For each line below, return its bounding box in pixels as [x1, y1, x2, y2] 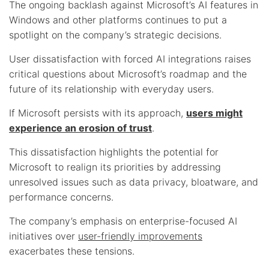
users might [186, 106, 243, 119]
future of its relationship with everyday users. [9, 82, 214, 95]
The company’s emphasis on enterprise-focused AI [9, 214, 237, 227]
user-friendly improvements [78, 229, 202, 242]
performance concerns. [9, 190, 113, 203]
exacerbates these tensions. [9, 244, 134, 257]
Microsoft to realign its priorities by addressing [9, 160, 221, 173]
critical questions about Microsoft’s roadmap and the [9, 67, 247, 80]
